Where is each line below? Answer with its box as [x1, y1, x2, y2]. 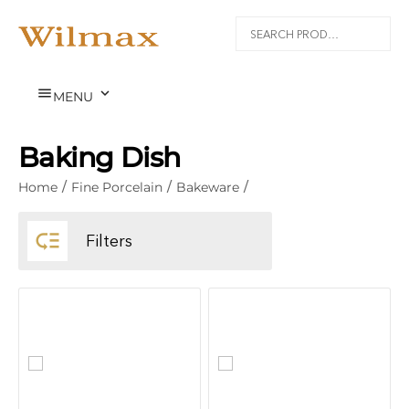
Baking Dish [18, 141, 181, 174]
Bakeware [176, 179, 239, 195]
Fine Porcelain [71, 179, 163, 195]
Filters [86, 231, 132, 251]
